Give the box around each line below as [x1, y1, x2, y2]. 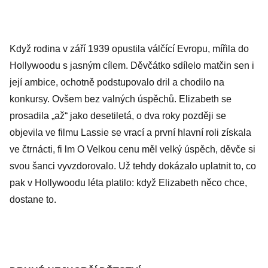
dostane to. [10, 194, 56, 205]
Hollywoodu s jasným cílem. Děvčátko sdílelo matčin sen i [10, 60, 254, 71]
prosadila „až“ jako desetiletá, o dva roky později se [10, 111, 226, 121]
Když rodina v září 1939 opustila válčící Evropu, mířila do [10, 44, 249, 54]
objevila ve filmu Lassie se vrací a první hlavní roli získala [10, 127, 251, 138]
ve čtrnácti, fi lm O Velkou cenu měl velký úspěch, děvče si [10, 144, 255, 154]
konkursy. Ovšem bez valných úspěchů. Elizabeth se [10, 94, 232, 104]
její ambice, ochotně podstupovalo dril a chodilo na [10, 77, 224, 87]
